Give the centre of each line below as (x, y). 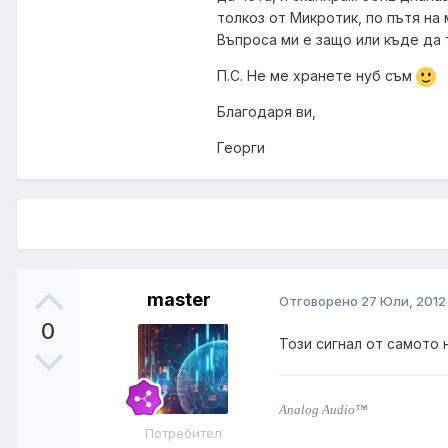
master (179, 300)
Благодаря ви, (266, 112)
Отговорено (320, 300)
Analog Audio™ (323, 410)
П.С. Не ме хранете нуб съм (316, 76)
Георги (241, 148)
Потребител (183, 433)
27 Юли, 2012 (403, 300)
